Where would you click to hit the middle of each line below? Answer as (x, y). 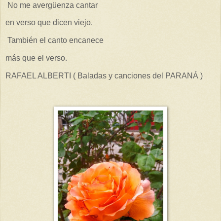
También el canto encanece (55, 40)
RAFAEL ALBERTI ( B (44, 75)
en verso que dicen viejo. (49, 23)
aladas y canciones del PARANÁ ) (144, 75)
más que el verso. (36, 58)
